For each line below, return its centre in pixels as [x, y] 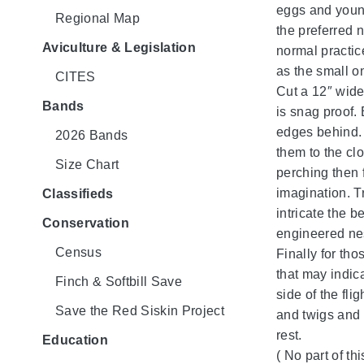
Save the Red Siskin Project [140, 310]
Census [78, 252]
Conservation [86, 223]
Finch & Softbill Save [119, 281]
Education [75, 340]
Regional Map [97, 18]
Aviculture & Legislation [119, 47]
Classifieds [78, 193]
